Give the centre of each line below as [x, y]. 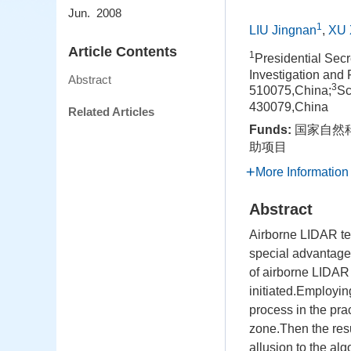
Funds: [272, 130]
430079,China [289, 107]
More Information [302, 172]
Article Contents [123, 52]
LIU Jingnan [283, 30]
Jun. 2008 [95, 13]
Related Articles [111, 112]
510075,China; [290, 90]
